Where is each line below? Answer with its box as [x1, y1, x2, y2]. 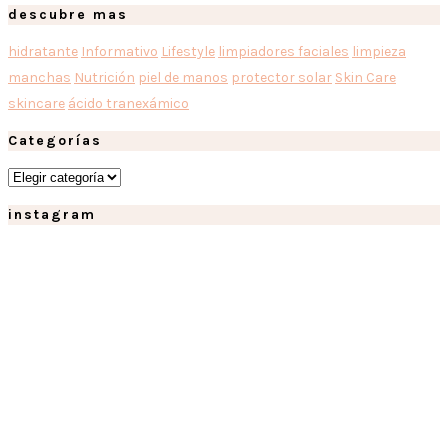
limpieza [352, 42, 406, 60]
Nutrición [74, 68, 135, 86]
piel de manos [138, 68, 228, 86]
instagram [8, 205, 96, 223]
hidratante [8, 42, 78, 60]
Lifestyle [161, 42, 215, 60]
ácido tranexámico [68, 94, 189, 112]
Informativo [81, 42, 158, 60]
